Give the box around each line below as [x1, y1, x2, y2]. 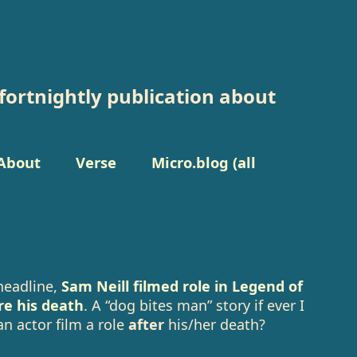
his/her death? [163, 315, 265, 334]
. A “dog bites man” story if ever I [83, 296, 304, 315]
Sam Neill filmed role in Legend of [61, 277, 303, 296]
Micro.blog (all [151, 152, 256, 172]
